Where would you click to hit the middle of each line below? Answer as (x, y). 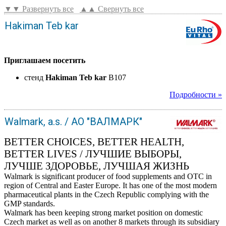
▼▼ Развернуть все (39, 9)
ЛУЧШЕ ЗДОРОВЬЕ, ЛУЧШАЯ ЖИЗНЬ (97, 165)
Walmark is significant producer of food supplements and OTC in (108, 176)
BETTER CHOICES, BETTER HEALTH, (94, 141)
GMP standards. (30, 203)
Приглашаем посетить (45, 60)
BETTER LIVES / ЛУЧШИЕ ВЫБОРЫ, (93, 153)
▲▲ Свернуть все (112, 9)
